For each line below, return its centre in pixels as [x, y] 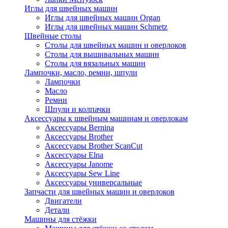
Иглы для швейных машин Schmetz [106, 27]
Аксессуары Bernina [79, 127]
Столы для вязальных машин [95, 63]
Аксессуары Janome [79, 164]
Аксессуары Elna [74, 155]
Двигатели [63, 201]
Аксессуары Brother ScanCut [94, 146]
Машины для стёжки [61, 219]
